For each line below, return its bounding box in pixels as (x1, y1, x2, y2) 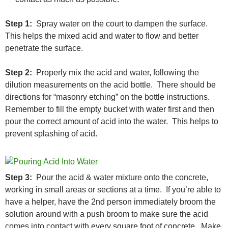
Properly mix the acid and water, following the (32, 68, 199, 77)
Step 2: (5, 68, 32, 77)
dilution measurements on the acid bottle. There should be (5, 80, 216, 89)
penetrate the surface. (5, 43, 83, 52)
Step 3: (5, 173, 32, 182)
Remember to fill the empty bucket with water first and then (5, 104, 214, 113)
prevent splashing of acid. (5, 129, 97, 138)
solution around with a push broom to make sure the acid (5, 209, 208, 218)
